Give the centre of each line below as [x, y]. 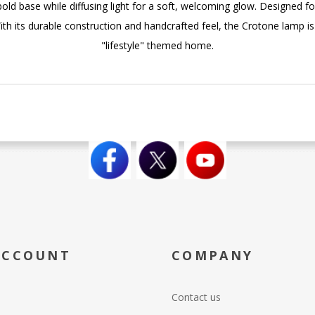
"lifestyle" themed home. [157, 45]
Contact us [196, 297]
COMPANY [213, 255]
